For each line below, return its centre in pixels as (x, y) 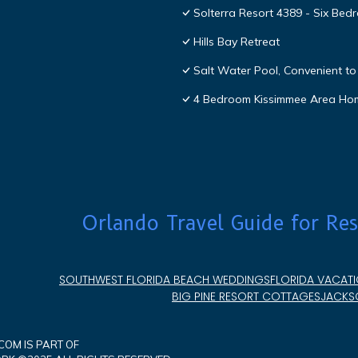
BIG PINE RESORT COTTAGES (246, 297)
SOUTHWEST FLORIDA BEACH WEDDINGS (165, 280)
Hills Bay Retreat (237, 42)
